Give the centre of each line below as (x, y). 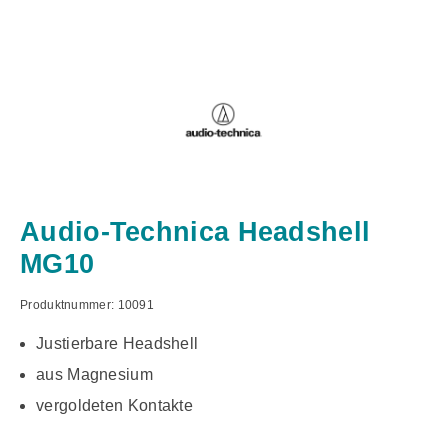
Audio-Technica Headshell (195, 232)
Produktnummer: (69, 305)
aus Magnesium (94, 375)
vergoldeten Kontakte (114, 406)
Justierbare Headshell (117, 344)
